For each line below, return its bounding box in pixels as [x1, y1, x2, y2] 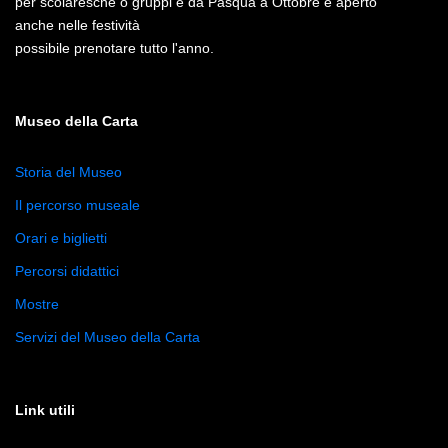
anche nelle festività [15, 17, 140, 33]
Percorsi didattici [15, 263, 119, 279]
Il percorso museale [15, 197, 140, 213]
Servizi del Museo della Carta [15, 329, 200, 345]
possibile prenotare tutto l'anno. [15, 40, 214, 56]
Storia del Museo [15, 164, 122, 180]
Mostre [15, 296, 59, 312]
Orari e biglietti [15, 230, 107, 246]
